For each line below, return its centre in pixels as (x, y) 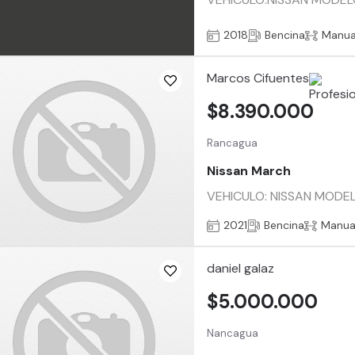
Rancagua (233, 143)
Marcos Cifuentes (258, 78)
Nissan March (249, 171)
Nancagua (233, 333)
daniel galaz (241, 269)
